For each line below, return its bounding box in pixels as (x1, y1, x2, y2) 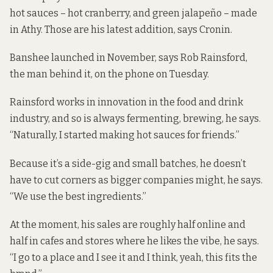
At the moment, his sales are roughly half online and (10, 218, 246, 230)
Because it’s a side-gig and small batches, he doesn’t (10, 157, 246, 169)
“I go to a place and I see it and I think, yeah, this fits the (10, 251, 257, 263)
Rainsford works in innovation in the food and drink (10, 96, 243, 108)
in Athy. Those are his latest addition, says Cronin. (10, 24, 232, 36)
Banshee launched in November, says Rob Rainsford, (10, 52, 247, 64)
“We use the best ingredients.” (10, 190, 146, 202)
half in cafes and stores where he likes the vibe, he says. (10, 235, 259, 247)
